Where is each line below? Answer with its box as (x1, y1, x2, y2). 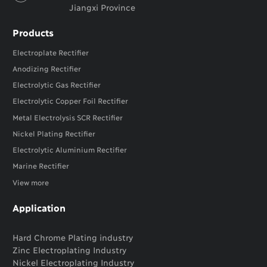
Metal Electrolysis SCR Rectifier (13, 112, 123, 122)
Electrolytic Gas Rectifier (13, 80, 101, 89)
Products (13, 26, 54, 38)
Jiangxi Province (69, 2, 135, 13)
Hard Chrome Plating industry (13, 232, 133, 243)
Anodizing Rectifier (13, 63, 81, 73)
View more (13, 177, 49, 187)
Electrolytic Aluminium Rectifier (13, 145, 127, 154)
